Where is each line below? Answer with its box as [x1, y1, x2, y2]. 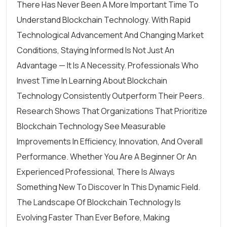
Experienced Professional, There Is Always [17, 166, 175, 177]
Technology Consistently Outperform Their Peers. [17, 90, 204, 101]
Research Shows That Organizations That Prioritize [17, 105, 207, 117]
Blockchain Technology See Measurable [17, 121, 166, 132]
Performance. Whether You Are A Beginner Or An [17, 151, 197, 162]
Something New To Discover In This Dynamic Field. [17, 181, 200, 193]
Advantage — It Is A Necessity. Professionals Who [17, 60, 199, 71]
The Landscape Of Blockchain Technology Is [17, 197, 181, 208]
